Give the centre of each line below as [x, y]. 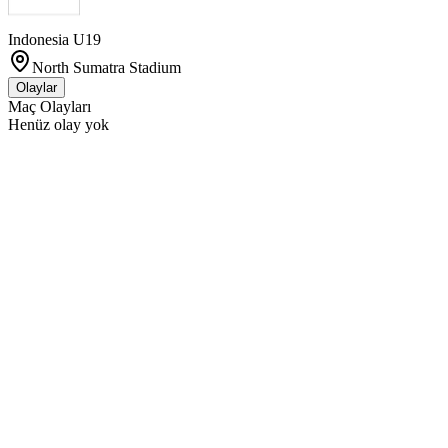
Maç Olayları [49, 106]
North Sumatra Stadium [106, 67]
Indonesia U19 [54, 39]
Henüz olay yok [58, 124]
